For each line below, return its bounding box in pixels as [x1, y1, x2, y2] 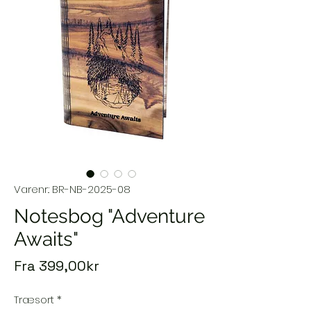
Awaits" [14, 227, 78, 251]
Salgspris [99, 255, 160, 274]
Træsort [14, 292, 54, 307]
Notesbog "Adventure [14, 204, 205, 228]
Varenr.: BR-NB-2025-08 [14, 181, 131, 196]
